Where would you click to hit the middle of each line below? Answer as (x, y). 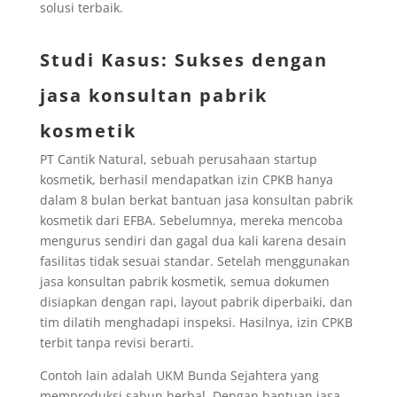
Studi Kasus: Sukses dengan (183, 59)
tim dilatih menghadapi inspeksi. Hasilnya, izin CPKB (196, 322)
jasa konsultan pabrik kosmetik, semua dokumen (184, 281)
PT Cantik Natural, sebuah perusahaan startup (178, 159)
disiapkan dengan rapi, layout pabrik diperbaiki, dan (196, 301)
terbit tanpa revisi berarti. (117, 342)
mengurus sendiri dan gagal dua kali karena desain (193, 240)
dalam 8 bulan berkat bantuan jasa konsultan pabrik (196, 199)
